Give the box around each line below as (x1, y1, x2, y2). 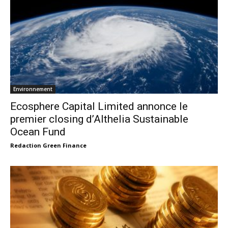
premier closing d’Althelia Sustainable (10, 112, 188, 125)
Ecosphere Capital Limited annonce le (10, 100, 188, 112)
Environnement (13, 85, 52, 93)
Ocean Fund (10, 125, 66, 138)
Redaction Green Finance (10, 141, 87, 149)
